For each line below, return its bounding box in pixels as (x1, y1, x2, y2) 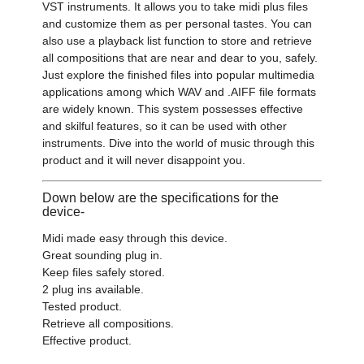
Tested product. (42, 299, 123, 313)
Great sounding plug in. (42, 248, 163, 262)
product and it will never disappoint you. (42, 153, 246, 167)
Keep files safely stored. (42, 265, 166, 279)
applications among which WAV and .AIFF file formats (42, 84, 317, 98)
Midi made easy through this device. (42, 231, 228, 245)
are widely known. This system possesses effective (42, 102, 304, 115)
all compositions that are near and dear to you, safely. (42, 50, 318, 64)
